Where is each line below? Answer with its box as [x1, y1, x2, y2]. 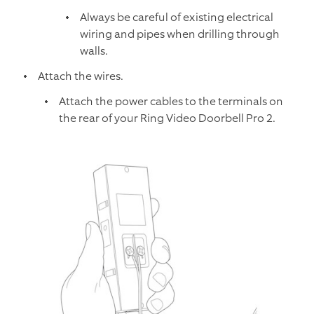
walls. [80, 43, 108, 58]
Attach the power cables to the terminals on [59, 93, 283, 109]
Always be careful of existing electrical [80, 9, 273, 25]
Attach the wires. [38, 68, 123, 83]
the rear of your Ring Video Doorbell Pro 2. [59, 110, 275, 125]
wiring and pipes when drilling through [80, 26, 280, 41]
